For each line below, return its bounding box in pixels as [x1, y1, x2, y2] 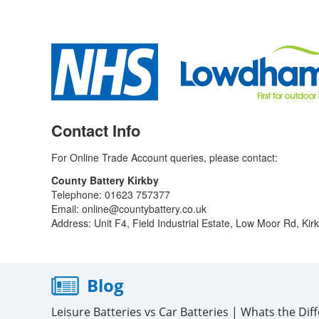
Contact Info [51, 119, 140, 142]
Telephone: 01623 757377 [51, 187, 170, 202]
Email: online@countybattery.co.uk [51, 202, 206, 216]
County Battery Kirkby [51, 173, 159, 187]
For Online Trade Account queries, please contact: [51, 150, 278, 164]
